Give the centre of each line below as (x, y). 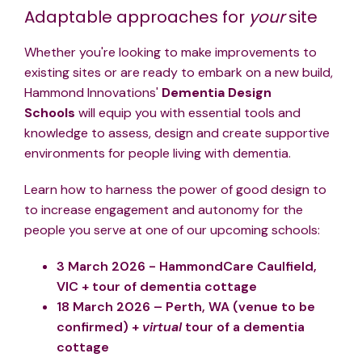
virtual (162, 327)
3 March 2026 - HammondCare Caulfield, (187, 267)
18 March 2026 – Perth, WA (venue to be (186, 307)
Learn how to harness (90, 190)
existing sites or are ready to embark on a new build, (179, 73)
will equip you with (133, 113)
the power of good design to (241, 190)
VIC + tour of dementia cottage (157, 287)
